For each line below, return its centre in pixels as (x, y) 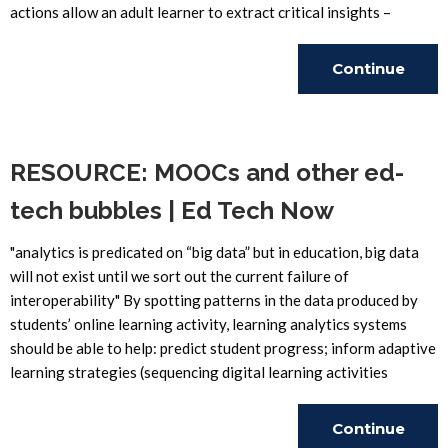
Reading (368, 118)
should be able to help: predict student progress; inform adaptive (223, 348)
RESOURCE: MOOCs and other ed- (207, 172)
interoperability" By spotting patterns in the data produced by (214, 300)
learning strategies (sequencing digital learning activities (199, 372)
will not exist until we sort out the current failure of (179, 276)
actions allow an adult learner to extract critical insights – (200, 12)
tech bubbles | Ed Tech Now (172, 210)
